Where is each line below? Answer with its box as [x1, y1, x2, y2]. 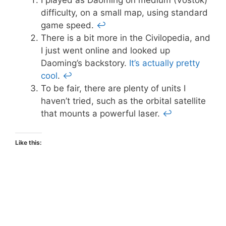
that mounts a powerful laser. [41, 108, 162, 119]
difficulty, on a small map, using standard [41, 7, 208, 18]
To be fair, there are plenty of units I [41, 83, 186, 93]
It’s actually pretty [129, 58, 200, 68]
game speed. [41, 20, 96, 30]
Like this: [15, 139, 42, 147]
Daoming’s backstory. [41, 58, 129, 68]
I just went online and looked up [41, 45, 170, 55]
